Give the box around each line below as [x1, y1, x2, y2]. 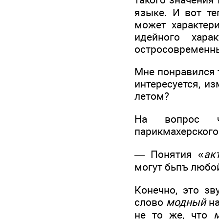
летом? [134, 90, 169, 103]
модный [166, 196, 206, 209]
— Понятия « [134, 148, 204, 161]
